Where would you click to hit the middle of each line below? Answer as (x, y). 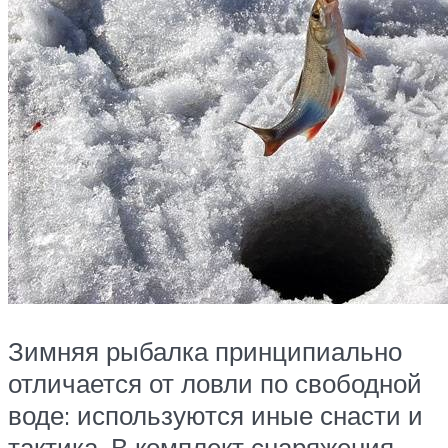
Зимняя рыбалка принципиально (205, 351)
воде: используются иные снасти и (215, 415)
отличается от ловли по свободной (215, 383)
